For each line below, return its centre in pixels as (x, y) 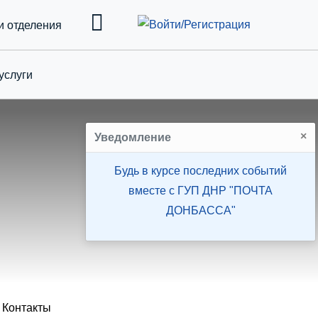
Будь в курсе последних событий (201, 171)
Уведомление (133, 137)
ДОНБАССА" (201, 210)
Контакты (27, 308)
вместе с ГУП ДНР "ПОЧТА (201, 191)
